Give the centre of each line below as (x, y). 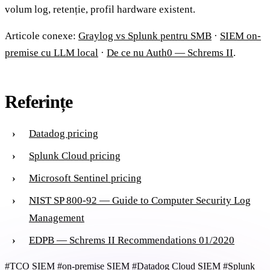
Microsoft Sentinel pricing (85, 178)
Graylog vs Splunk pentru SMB (145, 36)
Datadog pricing (64, 133)
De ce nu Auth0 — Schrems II (170, 52)
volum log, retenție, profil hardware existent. (100, 9)
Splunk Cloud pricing (75, 155)
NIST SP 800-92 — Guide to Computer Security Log (140, 200)
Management (57, 218)
